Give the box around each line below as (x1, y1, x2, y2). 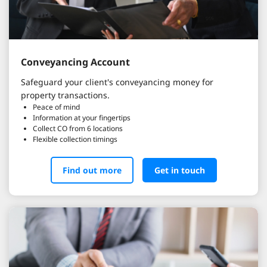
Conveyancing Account (21, 55, 130, 69)
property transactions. (21, 89, 110, 101)
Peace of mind (33, 102, 80, 113)
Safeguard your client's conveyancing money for (21, 76, 213, 88)
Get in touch (154, 164, 205, 176)
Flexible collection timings (33, 134, 117, 145)
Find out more (62, 164, 122, 176)
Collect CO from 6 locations (33, 123, 123, 134)
